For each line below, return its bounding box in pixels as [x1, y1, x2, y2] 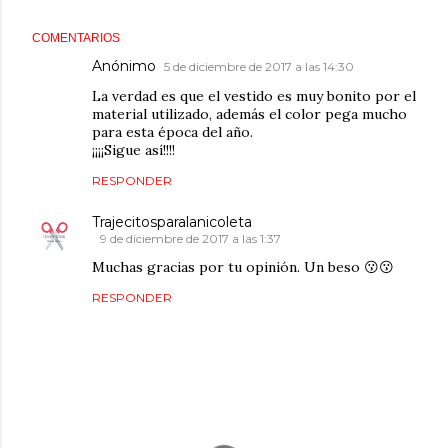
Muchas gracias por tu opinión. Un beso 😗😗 [92, 258, 394, 276]
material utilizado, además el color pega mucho [92, 105, 407, 123]
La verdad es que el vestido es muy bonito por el [92, 87, 416, 105]
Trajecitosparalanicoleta [92, 213, 252, 231]
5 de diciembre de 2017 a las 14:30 [164, 59, 354, 74]
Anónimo [92, 57, 156, 75]
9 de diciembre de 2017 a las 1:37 [100, 231, 281, 246]
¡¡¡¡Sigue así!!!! [92, 141, 175, 159]
